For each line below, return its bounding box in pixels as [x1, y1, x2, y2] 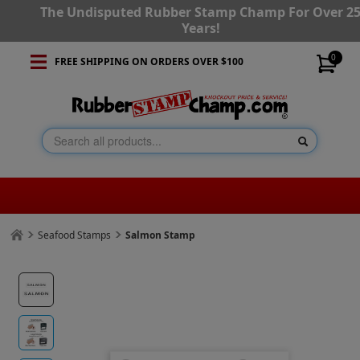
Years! [181, 19, 220, 37]
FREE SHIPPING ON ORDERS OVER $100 [54, 55, 243, 68]
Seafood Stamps [38, 228, 112, 243]
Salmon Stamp [125, 228, 196, 243]
